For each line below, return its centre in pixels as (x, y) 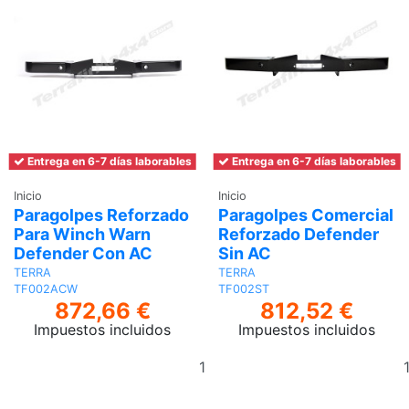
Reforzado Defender (299, 234)
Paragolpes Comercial (306, 215)
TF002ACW (46, 289)
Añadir (256, 357)
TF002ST (244, 289)
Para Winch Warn (82, 234)
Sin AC (245, 253)
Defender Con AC (83, 253)
